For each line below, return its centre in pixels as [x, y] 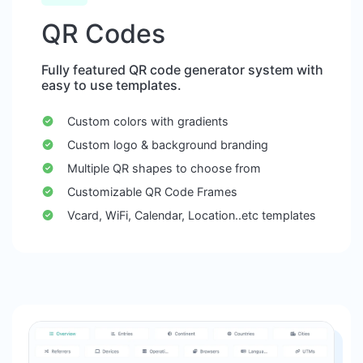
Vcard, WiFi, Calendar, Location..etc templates [191, 216]
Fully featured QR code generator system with [182, 70]
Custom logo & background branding [167, 145]
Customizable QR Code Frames [152, 192]
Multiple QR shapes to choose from [164, 169]
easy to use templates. [111, 85]
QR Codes [103, 34]
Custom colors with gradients [147, 122]
